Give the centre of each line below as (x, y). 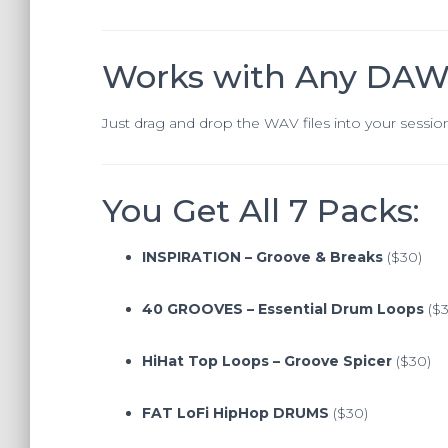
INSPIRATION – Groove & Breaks (262, 256)
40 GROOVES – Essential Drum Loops (283, 308)
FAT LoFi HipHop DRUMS (235, 412)
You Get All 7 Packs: (261, 210)
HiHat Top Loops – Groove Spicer (267, 360)
